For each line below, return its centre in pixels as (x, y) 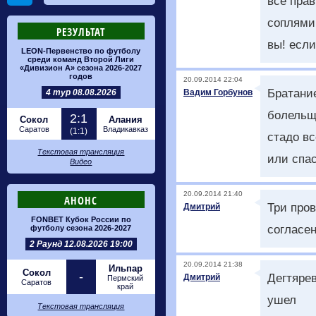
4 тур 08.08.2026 (81, 92)
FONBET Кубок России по (81, 219)
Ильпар (126, 268)
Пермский (126, 278)
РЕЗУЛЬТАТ (81, 32)
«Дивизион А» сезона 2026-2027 (81, 68)
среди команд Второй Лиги (81, 59)
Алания (126, 120)
